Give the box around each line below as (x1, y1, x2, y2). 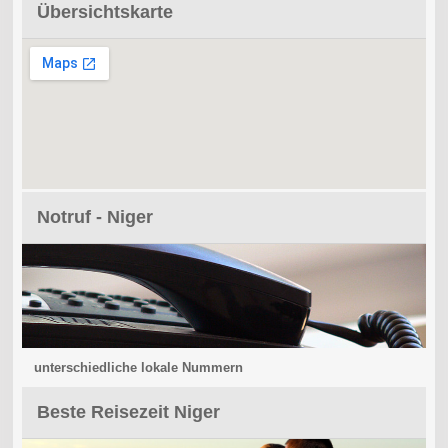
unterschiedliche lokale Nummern (33, 359, 243, 375)
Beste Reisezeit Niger (36, 401, 220, 422)
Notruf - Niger (36, 206, 153, 227)
